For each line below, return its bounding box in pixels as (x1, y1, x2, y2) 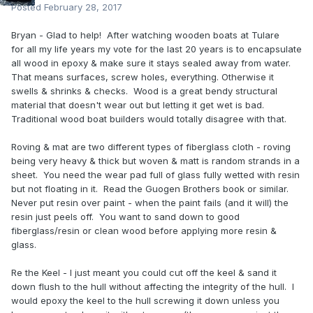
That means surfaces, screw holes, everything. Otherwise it (11, 71, 274, 83)
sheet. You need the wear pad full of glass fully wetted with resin (11, 169, 300, 181)
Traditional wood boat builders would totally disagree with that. (11, 113, 289, 125)
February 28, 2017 (44, 1, 122, 13)
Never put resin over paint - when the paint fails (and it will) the (11, 197, 289, 209)
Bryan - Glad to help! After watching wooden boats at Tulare (11, 29, 279, 41)
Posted (11, 1, 44, 13)
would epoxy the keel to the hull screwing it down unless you (11, 295, 279, 307)
